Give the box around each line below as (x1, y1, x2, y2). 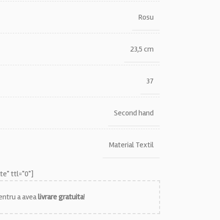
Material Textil (108, 139, 154, 150)
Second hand (113, 108, 154, 118)
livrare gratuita (37, 192, 83, 202)
